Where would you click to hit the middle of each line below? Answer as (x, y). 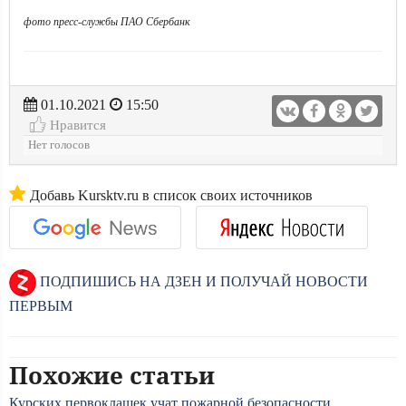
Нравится (76, 125)
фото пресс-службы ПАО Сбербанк (107, 22)
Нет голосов (59, 145)
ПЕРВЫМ (41, 306)
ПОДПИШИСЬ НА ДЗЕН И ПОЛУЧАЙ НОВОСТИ (202, 281)
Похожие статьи (112, 375)
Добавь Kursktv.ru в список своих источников (169, 195)
